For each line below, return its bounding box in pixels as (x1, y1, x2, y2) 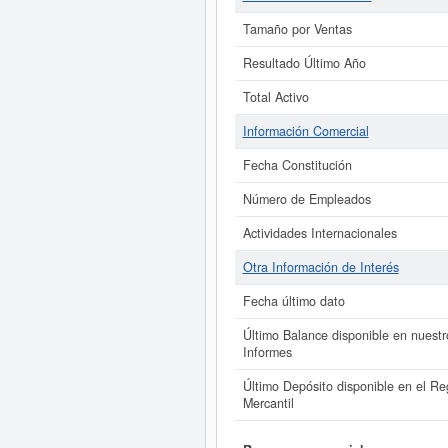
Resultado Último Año (242, 54, 366, 72)
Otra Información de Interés (242, 258, 399, 276)
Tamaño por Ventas (242, 20, 352, 38)
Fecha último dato (242, 292, 345, 310)
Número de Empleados (242, 190, 371, 208)
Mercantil (242, 394, 294, 412)
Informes (242, 343, 292, 361)
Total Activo (242, 88, 309, 106)
